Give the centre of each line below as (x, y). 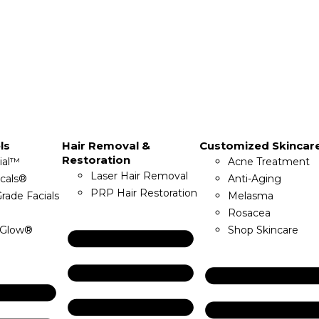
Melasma (250, 196)
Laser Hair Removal (140, 176)
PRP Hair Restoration (144, 193)
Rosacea (249, 213)
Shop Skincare (263, 230)
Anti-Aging (254, 179)
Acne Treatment (268, 162)
